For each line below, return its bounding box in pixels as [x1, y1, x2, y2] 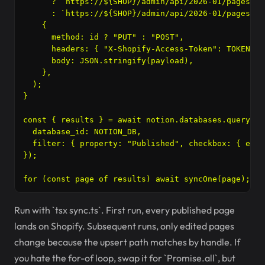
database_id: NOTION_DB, [23, 127, 141, 136]
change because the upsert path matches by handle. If [14, 236, 240, 248]
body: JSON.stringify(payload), [23, 56, 193, 65]
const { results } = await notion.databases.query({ [23, 115, 260, 124]
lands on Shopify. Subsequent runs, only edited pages [14, 220, 234, 232]
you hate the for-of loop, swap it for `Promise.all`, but [14, 252, 235, 264]
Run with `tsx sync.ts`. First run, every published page [14, 204, 235, 216]
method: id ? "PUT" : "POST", [23, 33, 184, 41]
